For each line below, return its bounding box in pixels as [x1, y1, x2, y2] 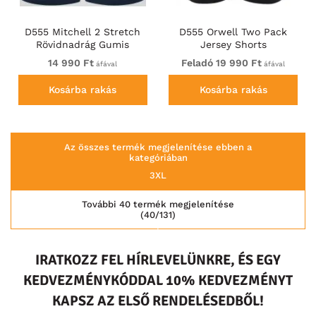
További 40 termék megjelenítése [82, 199, 234, 210]
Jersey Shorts [200, 38, 267, 50]
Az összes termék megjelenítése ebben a [64, 142, 252, 153]
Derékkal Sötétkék [38, 51, 128, 63]
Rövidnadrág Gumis [36, 38, 130, 50]
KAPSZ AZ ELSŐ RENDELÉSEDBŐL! [52, 292, 264, 310]
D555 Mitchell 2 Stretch [25, 25, 141, 37]
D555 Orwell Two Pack [179, 25, 288, 37]
